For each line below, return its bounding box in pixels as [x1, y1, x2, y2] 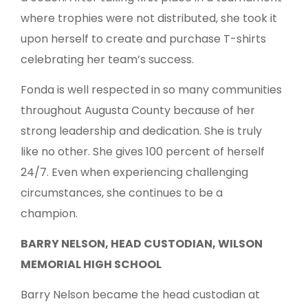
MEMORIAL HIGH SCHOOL [21, 256, 162, 273]
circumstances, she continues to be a [21, 185, 223, 201]
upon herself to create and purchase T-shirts [21, 31, 266, 47]
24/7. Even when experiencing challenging [21, 164, 248, 181]
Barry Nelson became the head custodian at [21, 287, 260, 303]
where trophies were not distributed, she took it [21, 10, 277, 27]
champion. [21, 206, 78, 222]
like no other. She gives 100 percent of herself [21, 144, 265, 160]
